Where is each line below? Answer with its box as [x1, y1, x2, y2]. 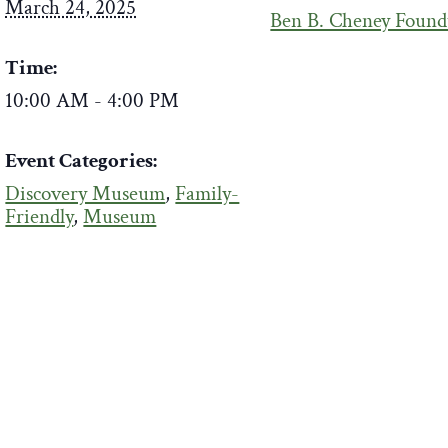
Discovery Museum [5, 179, 166, 207]
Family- [175, 179, 240, 207]
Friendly [5, 202, 74, 230]
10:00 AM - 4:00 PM [5, 86, 180, 114]
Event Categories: [5, 146, 158, 174]
